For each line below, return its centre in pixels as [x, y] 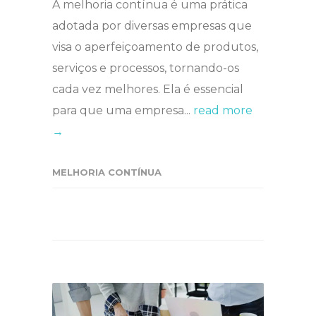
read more [223, 110]
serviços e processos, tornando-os [146, 68]
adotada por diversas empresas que [152, 26]
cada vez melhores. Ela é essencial [148, 89]
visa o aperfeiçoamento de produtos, [155, 47]
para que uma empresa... [123, 110]
